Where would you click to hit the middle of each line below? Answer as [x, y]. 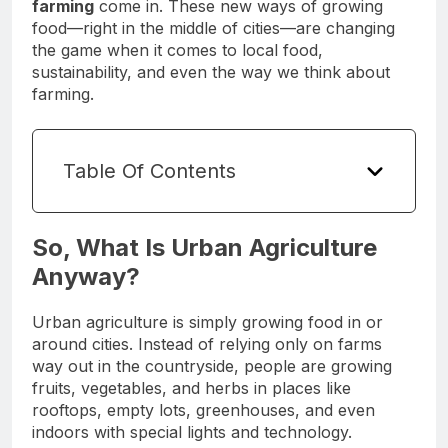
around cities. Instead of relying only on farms [207, 344]
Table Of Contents [149, 171]
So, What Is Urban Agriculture [204, 248]
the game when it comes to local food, [177, 50]
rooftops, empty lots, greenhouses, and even [203, 410]
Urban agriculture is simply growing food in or [207, 322]
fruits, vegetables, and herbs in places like [191, 388]
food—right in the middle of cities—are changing [213, 28]
